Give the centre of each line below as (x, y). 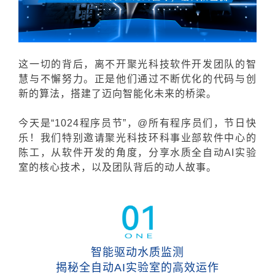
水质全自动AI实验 (213, 152)
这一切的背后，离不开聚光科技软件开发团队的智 (137, 64)
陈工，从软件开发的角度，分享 (95, 152)
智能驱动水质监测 (137, 252)
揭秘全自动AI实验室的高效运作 (137, 267)
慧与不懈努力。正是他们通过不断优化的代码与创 (137, 79)
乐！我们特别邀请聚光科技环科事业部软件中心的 (137, 137)
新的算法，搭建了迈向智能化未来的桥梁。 (118, 93)
